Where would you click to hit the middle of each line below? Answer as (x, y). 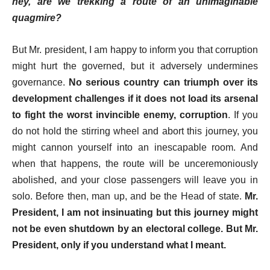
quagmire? (37, 18)
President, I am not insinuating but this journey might (135, 212)
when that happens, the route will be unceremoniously (135, 164)
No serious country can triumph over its (164, 82)
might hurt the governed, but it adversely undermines (135, 66)
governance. (41, 82)
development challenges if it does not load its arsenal (135, 99)
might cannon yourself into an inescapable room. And (135, 147)
